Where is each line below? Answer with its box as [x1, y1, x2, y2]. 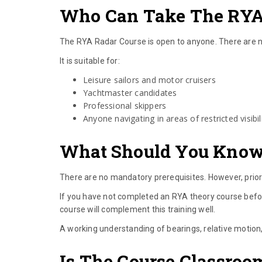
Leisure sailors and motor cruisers [83, 74, 216, 86]
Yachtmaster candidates [83, 87, 177, 99]
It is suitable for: [60, 56, 120, 66]
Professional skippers [83, 100, 167, 112]
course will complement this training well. [60, 205, 216, 215]
